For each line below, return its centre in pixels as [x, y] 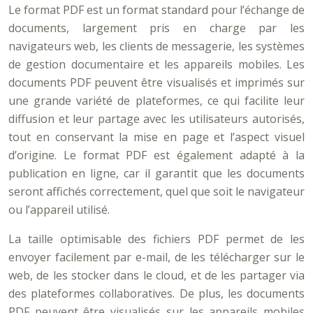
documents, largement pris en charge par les [156, 28]
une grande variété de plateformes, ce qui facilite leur [156, 101]
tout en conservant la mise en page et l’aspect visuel [156, 137]
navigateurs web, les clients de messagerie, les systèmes [156, 46]
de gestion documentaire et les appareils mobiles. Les [156, 64]
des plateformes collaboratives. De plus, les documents [156, 293]
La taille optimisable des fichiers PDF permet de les [156, 239]
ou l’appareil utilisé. [59, 210]
